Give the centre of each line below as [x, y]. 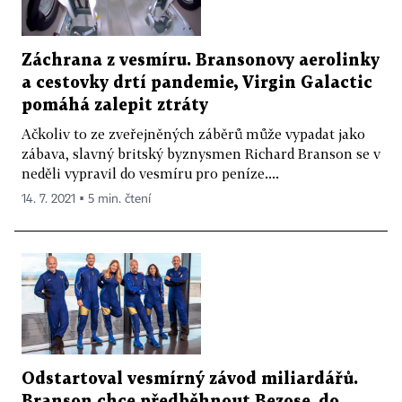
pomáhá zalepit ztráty [115, 105]
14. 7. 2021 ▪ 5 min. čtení [86, 199]
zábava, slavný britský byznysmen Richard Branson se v [201, 153]
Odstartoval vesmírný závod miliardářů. [190, 379]
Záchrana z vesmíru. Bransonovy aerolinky [201, 60]
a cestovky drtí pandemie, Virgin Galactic [197, 83]
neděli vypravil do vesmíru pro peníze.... [150, 173]
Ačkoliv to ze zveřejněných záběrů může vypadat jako [193, 133]
